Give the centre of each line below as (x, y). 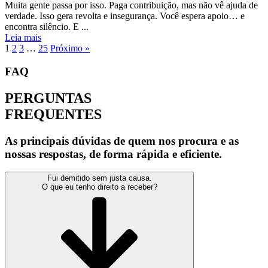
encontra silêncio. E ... (47, 26)
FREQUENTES (53, 114)
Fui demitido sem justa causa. (99, 178)
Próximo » (70, 48)
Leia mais (23, 37)
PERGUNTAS (48, 98)
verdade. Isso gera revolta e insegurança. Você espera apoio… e (125, 16)
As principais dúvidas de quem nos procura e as (122, 141)
